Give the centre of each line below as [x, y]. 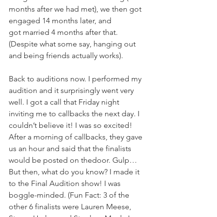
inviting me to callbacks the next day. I [75, 114]
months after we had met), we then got [76, 9]
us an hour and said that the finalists [71, 148]
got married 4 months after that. [64, 32]
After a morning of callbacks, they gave [77, 137]
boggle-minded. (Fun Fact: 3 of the [70, 195]
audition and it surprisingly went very [72, 90]
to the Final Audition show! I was [66, 183]
